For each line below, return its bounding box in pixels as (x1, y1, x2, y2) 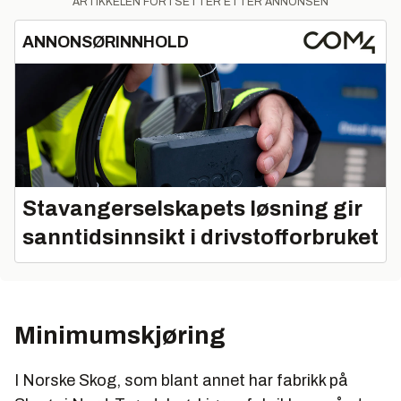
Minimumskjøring (14, 321, 226, 350)
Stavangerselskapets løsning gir (22, 197, 363, 221)
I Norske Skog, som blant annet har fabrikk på (14, 371, 348, 390)
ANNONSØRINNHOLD (22, 33, 189, 52)
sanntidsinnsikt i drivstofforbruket (22, 226, 379, 250)
